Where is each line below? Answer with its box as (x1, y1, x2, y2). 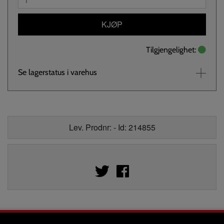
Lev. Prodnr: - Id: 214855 (68, 121, 155, 133)
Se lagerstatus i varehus (18, 67, 97, 77)
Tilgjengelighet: (146, 45, 198, 54)
